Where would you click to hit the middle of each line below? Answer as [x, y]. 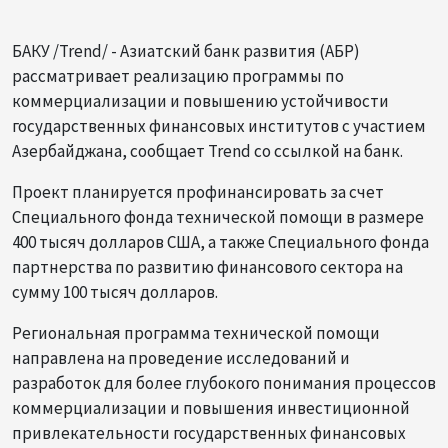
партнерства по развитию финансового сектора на [207, 266]
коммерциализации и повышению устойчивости [200, 100]
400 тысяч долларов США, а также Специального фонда [220, 241]
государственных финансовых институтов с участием [219, 125]
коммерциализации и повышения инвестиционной [211, 407]
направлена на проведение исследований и [181, 357]
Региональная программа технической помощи [196, 332]
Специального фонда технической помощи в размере [218, 216]
